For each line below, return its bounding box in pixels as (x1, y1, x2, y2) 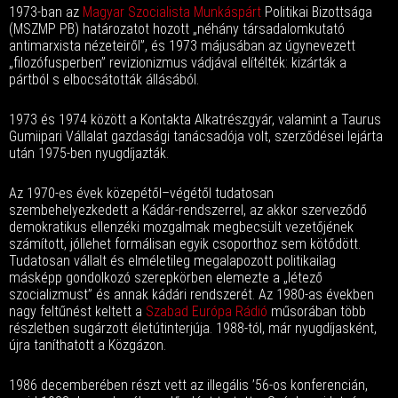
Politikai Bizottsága (261, 4, 372, 20)
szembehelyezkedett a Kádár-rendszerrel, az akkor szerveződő (9, 202, 367, 219)
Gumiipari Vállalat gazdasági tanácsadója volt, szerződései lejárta (9, 128, 383, 145)
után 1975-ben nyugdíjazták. (9, 145, 169, 162)
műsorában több (267, 303, 366, 320)
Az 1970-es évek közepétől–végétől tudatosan (9, 185, 274, 202)
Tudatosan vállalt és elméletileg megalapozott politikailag (9, 252, 336, 269)
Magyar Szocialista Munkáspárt (83, 4, 261, 20)
